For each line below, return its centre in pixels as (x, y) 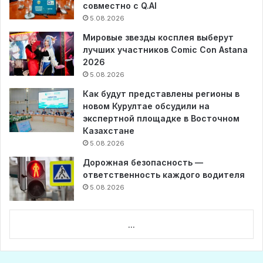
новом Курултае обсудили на (146, 106)
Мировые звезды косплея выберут (158, 38)
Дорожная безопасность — (143, 163)
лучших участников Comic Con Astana (165, 50)
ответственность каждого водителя (164, 175)
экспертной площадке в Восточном (161, 119)
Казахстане (109, 131)
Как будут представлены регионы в (161, 94)
